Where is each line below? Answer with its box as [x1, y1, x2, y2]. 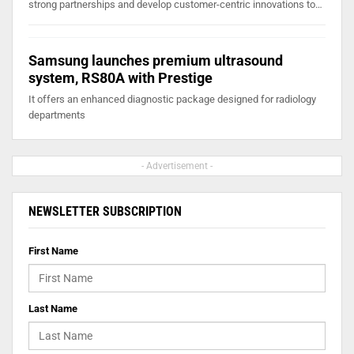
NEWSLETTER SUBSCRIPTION [28, 203, 182, 219]
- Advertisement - [141, 160, 213, 171]
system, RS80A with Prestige [28, 69, 213, 86]
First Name [28, 244, 78, 257]
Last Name [28, 302, 77, 314]
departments [28, 108, 85, 121]
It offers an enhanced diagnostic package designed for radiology [28, 92, 316, 105]
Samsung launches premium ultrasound [28, 51, 283, 69]
